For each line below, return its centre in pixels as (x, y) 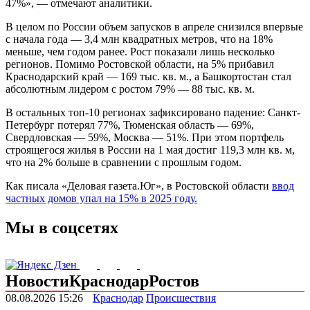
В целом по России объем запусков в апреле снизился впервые (154, 27)
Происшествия (181, 298)
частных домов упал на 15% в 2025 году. (101, 199)
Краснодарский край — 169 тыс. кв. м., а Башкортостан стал (148, 77)
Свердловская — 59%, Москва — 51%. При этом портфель (145, 138)
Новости (37, 281)
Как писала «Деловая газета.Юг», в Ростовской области (139, 186)
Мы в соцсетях (62, 228)
